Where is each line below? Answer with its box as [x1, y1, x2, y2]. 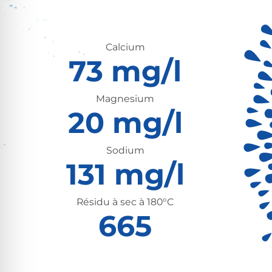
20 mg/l [67, 105, 183, 141]
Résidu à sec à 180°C [76, 196, 174, 208]
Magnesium [96, 93, 155, 105]
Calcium [105, 41, 145, 53]
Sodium [106, 144, 144, 157]
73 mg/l [69, 53, 182, 89]
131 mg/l [66, 157, 185, 192]
